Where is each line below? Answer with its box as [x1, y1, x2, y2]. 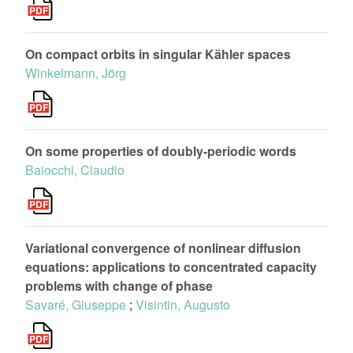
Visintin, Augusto [136, 295, 230, 314]
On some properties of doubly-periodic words [25, 142, 296, 160]
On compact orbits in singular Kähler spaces [25, 45, 291, 63]
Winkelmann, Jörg [25, 64, 126, 82]
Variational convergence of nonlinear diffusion [25, 239, 301, 257]
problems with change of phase [25, 277, 213, 295]
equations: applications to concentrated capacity [25, 258, 317, 276]
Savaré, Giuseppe [25, 295, 126, 314]
